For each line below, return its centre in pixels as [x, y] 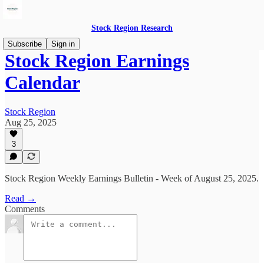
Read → [20, 198]
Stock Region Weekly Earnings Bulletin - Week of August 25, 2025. [132, 178]
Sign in [63, 44]
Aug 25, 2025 [31, 122]
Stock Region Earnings [97, 61]
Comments [25, 209]
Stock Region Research [132, 28]
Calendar [42, 83]
